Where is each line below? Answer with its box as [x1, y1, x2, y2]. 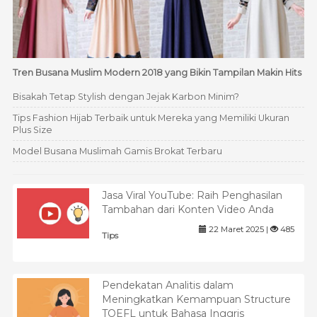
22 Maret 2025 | [206, 224, 270, 235]
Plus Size [12, 125, 52, 136]
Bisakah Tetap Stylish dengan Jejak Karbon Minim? [12, 91, 239, 103]
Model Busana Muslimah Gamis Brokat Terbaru [12, 146, 222, 157]
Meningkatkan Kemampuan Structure [101, 292, 291, 306]
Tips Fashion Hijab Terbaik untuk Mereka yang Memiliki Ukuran [12, 113, 289, 124]
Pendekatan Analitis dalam [101, 278, 234, 292]
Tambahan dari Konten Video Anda [101, 203, 274, 217]
